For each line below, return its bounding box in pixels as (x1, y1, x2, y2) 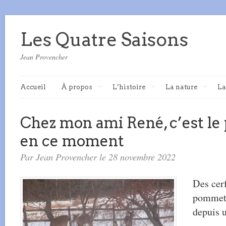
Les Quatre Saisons (20, 28, 188, 50)
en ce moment (20, 132, 124, 150)
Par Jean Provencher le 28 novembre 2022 (20, 150, 176, 163)
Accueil (20, 83, 46, 91)
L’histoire (112, 83, 145, 91)
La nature (165, 83, 197, 91)
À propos (61, 83, 92, 91)
